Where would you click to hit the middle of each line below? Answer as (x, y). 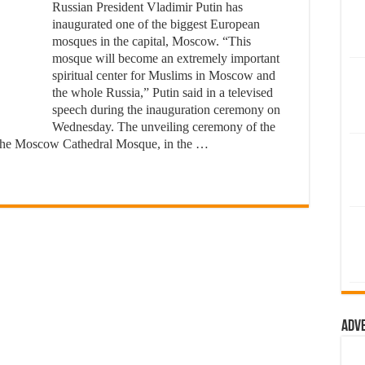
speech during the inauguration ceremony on (166, 110)
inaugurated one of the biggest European (156, 24)
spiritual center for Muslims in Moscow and (164, 75)
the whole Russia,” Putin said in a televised (163, 92)
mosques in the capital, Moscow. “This (152, 41)
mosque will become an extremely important (166, 58)
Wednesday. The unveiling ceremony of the (164, 127)
